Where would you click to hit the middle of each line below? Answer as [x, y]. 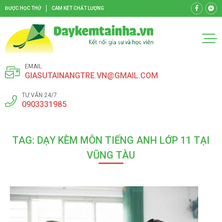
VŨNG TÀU [111, 155]
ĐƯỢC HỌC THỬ [23, 8]
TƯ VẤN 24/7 [39, 95]
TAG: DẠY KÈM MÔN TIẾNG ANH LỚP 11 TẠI [111, 140]
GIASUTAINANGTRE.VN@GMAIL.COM [91, 76]
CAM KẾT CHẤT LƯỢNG [78, 8]
